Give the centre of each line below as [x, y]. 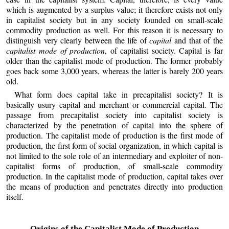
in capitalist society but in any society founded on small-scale [114, 20]
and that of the [197, 40]
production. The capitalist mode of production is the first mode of [114, 135]
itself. [15, 196]
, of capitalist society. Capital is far [164, 51]
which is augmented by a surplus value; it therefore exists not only [114, 10]
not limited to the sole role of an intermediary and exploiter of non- [114, 155]
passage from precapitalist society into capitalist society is [114, 114]
